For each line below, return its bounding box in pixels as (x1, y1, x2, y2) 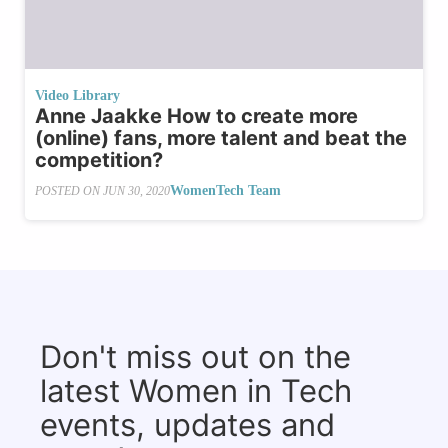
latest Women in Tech (40, 372, 352, 410)
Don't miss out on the (40, 338, 351, 376)
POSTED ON (35, 183, 103, 198)
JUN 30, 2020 (103, 183, 170, 198)
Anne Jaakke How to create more (35, 104, 358, 129)
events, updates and (40, 406, 335, 444)
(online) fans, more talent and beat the (35, 126, 407, 151)
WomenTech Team (170, 183, 281, 199)
